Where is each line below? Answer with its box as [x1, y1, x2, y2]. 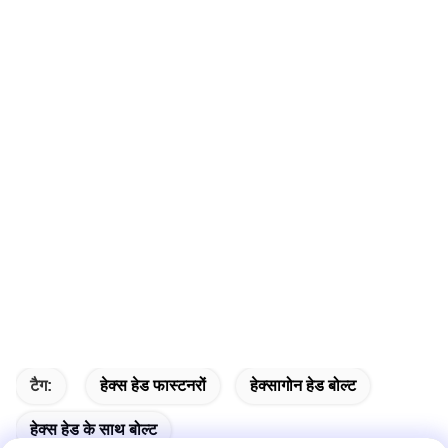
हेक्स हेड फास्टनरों [100, 377, 206, 394]
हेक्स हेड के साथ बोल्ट [30, 421, 157, 438]
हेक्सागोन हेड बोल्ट [250, 377, 356, 394]
